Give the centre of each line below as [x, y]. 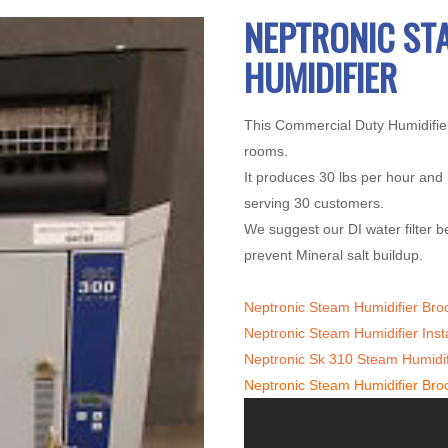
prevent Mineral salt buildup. [333, 254]
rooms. [266, 150]
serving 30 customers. [314, 202]
